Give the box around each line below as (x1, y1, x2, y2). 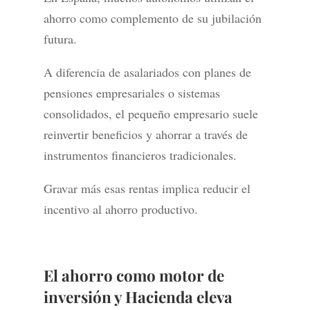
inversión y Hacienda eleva (43, 286, 232, 308)
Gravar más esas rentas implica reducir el (43, 180, 250, 197)
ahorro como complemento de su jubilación (43, 10, 262, 27)
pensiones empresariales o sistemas (43, 84, 220, 102)
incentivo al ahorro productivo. (43, 201, 198, 218)
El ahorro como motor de (43, 265, 224, 286)
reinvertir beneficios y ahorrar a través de (43, 126, 248, 143)
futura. (43, 30, 77, 48)
